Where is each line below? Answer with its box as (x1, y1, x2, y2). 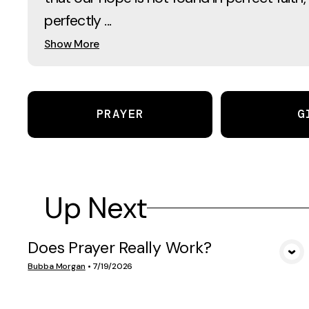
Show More (44, 36, 100, 51)
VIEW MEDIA (130, 255, 209, 270)
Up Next (44, 189, 148, 228)
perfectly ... (44, 10, 112, 30)
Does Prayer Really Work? (28, 237, 212, 259)
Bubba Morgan (28, 261, 86, 272)
